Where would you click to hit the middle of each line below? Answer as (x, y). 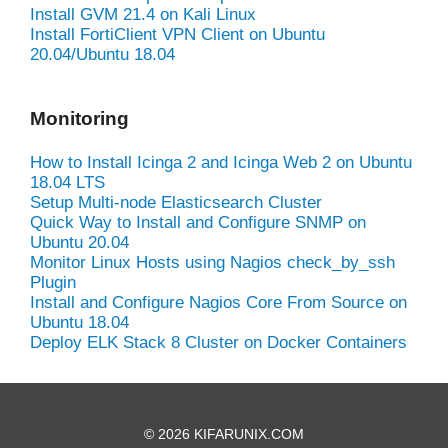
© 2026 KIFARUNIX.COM (224, 433)
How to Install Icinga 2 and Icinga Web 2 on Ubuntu (221, 162)
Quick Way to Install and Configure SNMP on (198, 222)
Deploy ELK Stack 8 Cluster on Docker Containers (218, 342)
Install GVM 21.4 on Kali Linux (143, 14)
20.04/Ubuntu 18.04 (102, 54)
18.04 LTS (67, 182)
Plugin (53, 282)
